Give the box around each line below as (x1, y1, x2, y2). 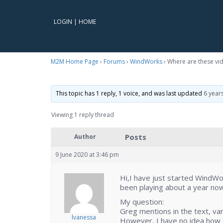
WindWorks (130, 57, 162, 66)
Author (74, 132, 96, 141)
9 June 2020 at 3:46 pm (55, 150, 119, 159)
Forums (104, 57, 125, 66)
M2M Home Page (51, 57, 99, 66)
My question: (120, 197, 164, 207)
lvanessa (72, 213, 96, 222)
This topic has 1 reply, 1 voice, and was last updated (56, 89, 204, 98)
